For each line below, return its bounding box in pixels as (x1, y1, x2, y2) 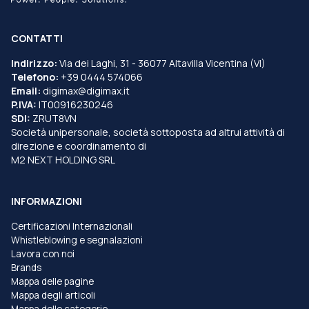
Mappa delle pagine (11, 275, 94, 288)
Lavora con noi (11, 247, 74, 260)
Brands (11, 261, 41, 274)
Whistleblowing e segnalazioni (11, 233, 143, 246)
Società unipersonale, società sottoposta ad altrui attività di (11, 125, 285, 139)
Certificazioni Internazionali (11, 219, 132, 232)
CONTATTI (11, 31, 63, 45)
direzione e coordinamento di (11, 139, 146, 152)
